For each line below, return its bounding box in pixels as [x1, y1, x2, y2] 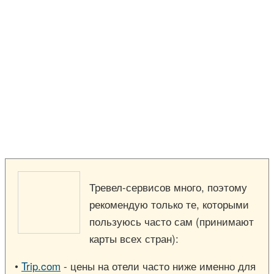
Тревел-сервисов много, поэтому [89, 179, 247, 194]
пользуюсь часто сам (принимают [89, 213, 254, 229]
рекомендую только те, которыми [89, 196, 249, 212]
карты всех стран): [89, 230, 179, 246]
